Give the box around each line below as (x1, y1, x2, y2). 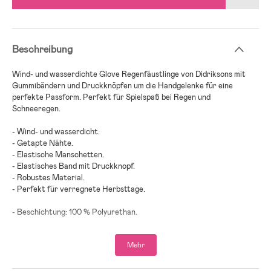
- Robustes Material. (12, 172, 85, 183)
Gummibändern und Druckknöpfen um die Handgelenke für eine (12, 80, 233, 91)
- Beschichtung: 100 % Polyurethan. (12, 206, 137, 217)
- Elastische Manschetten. (12, 149, 104, 160)
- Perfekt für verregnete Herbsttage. (12, 183, 145, 194)
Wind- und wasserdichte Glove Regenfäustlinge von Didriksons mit (12, 68, 246, 79)
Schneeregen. (12, 103, 60, 114)
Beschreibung (12, 42, 73, 56)
